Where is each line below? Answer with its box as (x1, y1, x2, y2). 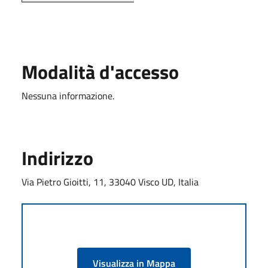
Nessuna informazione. (22, 88, 114, 103)
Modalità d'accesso (22, 57, 179, 86)
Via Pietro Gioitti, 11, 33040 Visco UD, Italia (22, 174, 199, 189)
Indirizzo (22, 143, 93, 172)
